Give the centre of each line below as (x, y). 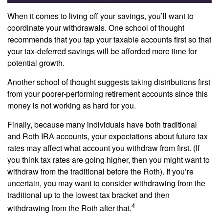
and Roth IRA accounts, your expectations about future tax (108, 136)
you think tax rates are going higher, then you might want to (109, 159)
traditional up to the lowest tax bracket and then (88, 195)
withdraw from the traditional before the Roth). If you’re (100, 171)
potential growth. (36, 63)
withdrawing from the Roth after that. (69, 208)
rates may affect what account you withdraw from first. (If (103, 148)
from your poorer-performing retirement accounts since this (108, 93)
